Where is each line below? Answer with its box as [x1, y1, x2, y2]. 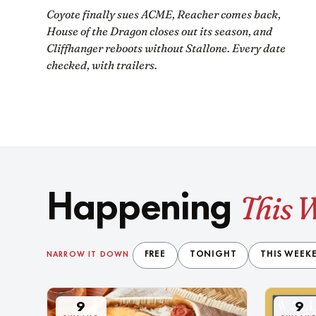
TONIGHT [189, 250, 237, 260]
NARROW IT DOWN [46, 251, 130, 260]
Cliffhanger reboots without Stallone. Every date [46, 40, 286, 55]
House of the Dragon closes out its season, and [46, 23, 272, 38]
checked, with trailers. [46, 57, 157, 72]
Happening [46, 188, 240, 229]
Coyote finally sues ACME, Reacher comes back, [46, 6, 281, 21]
